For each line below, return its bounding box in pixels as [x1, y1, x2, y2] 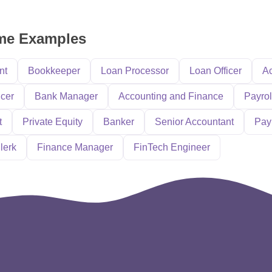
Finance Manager [37, 142, 113, 152]
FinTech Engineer [134, 142, 210, 152]
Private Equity [22, 117, 83, 127]
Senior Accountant [155, 117, 234, 127]
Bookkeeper [28, 66, 80, 76]
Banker [103, 117, 134, 127]
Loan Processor [101, 66, 169, 76]
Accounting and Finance [118, 91, 223, 101]
